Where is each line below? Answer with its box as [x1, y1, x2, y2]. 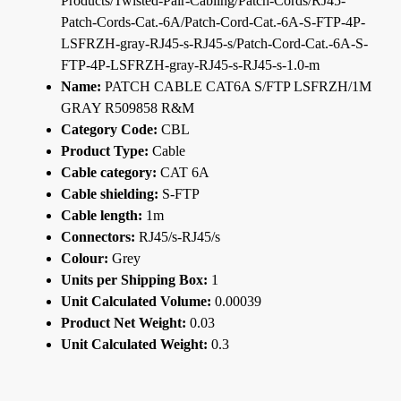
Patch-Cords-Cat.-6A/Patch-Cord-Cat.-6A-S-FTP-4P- [61, 13, 365, 30]
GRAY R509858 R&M [61, 99, 194, 115]
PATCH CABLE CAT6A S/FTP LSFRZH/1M [101, 78, 371, 94]
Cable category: [61, 164, 157, 180]
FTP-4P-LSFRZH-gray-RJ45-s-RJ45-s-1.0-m [61, 56, 320, 73]
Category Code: [61, 121, 158, 137]
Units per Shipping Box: [61, 271, 208, 287]
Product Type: [61, 142, 149, 158]
